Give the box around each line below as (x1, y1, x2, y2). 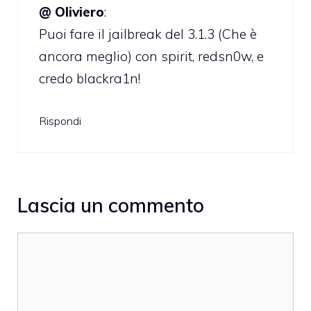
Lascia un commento (17, 192, 204, 217)
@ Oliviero (39, 3, 104, 20)
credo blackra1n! (39, 69, 140, 87)
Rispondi (39, 114, 81, 128)
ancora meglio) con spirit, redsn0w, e (39, 47, 264, 65)
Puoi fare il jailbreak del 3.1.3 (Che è (39, 25, 257, 42)
